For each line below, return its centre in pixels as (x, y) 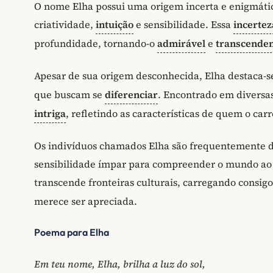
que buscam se (69, 94)
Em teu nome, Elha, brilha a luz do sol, (120, 264)
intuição (115, 25)
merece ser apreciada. (86, 201)
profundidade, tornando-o (96, 44)
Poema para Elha (72, 232)
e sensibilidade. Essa (183, 25)
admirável (181, 44)
